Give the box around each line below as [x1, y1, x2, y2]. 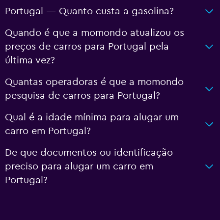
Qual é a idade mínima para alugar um [5, 112, 179, 122]
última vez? [5, 55, 55, 65]
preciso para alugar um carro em [5, 162, 153, 171]
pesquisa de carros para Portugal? [5, 91, 160, 101]
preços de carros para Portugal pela [5, 42, 169, 52]
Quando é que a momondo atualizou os [5, 28, 184, 38]
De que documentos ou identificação [5, 148, 173, 158]
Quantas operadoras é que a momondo [5, 77, 184, 87]
